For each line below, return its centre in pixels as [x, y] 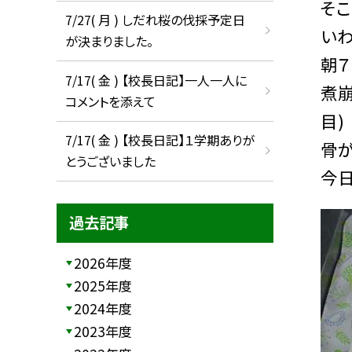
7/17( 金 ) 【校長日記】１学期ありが [159, 140]
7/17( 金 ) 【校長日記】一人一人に [156, 80]
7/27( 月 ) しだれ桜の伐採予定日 [155, 20]
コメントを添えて [110, 101]
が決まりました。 [109, 41]
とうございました [110, 161]
